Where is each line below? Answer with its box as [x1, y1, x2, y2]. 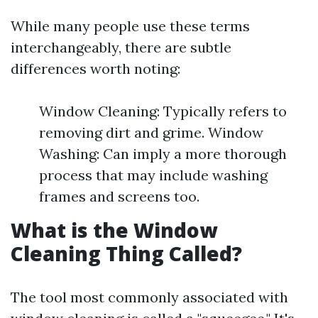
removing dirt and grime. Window [39, 124, 263, 141]
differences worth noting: [11, 60, 180, 77]
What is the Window [11, 216, 217, 243]
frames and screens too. [39, 187, 199, 205]
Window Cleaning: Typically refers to [39, 102, 287, 120]
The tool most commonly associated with [11, 288, 288, 306]
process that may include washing [39, 166, 268, 184]
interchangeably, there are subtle [11, 38, 231, 56]
